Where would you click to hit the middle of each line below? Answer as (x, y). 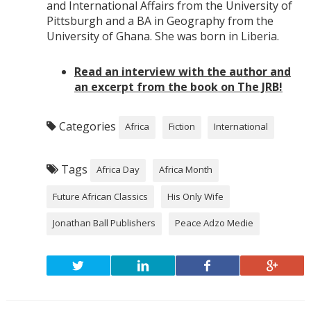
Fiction (182, 127)
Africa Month (185, 170)
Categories (87, 126)
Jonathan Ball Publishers (104, 223)
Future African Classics (101, 196)
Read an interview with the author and (182, 72)
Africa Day (118, 170)
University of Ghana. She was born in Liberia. (162, 36)
